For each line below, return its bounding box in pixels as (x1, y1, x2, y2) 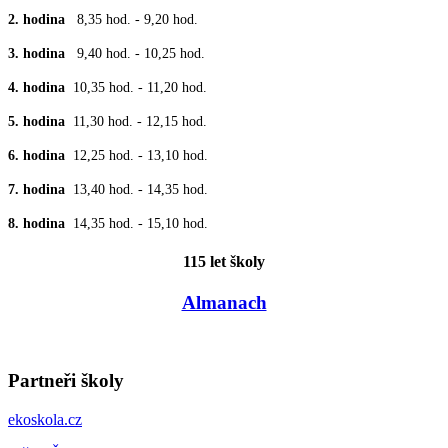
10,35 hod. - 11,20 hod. (73, 79, 207, 95)
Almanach (181, 292, 267, 314)
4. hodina (8, 79, 73, 95)
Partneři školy (8, 369, 124, 391)
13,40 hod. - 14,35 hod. (73, 181, 208, 197)
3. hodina (8, 45, 77, 61)
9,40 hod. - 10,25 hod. (77, 45, 205, 61)
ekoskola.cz (8, 410, 82, 428)
